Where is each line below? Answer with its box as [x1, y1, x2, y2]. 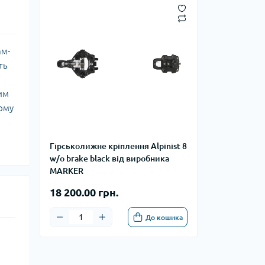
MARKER [50, 166, 83, 176]
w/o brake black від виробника [50, 154, 169, 163]
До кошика [146, 213, 183, 221]
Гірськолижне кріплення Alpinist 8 [50, 141, 187, 151]
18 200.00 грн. [50, 186, 118, 198]
